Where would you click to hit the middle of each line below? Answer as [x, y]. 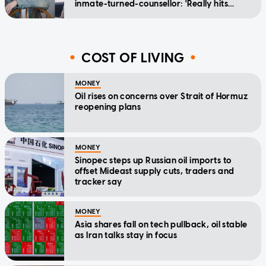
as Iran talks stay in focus [126, 236]
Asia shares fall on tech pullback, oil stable [161, 225]
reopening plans [108, 107]
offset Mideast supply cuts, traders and [155, 172]
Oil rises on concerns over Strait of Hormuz [161, 97]
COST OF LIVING [133, 58]
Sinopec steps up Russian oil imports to [153, 161]
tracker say [99, 182]
